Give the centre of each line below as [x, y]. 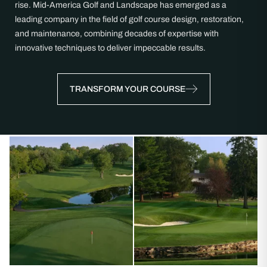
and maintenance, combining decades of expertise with [117, 34]
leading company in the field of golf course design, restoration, [129, 19]
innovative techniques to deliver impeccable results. [110, 48]
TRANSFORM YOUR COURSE [127, 89]
